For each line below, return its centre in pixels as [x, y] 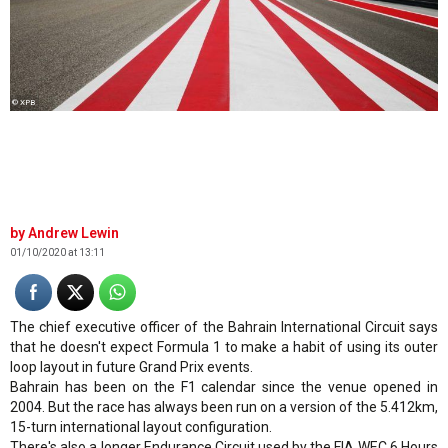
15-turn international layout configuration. [141, 426]
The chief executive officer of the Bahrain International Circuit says [224, 326]
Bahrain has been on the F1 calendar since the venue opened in [224, 386]
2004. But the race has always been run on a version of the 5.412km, [224, 406]
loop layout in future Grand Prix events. [131, 366]
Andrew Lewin [73, 232]
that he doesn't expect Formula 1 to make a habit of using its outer [224, 346]
